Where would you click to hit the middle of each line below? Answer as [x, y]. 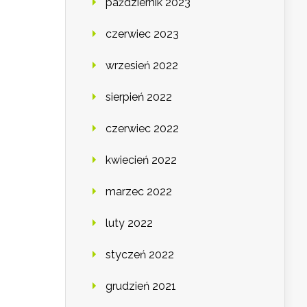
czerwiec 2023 [142, 34]
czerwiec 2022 [142, 129]
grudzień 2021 [141, 286]
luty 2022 [129, 223]
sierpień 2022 [139, 97]
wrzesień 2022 [142, 66]
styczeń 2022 [140, 255]
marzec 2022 [139, 192]
